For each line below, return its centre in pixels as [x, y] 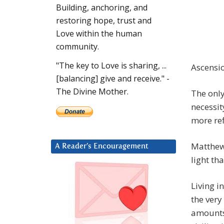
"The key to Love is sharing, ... [111, 66]
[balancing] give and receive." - [113, 79]
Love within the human [99, 34]
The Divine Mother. [92, 92]
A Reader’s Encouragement [102, 146]
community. [77, 47]
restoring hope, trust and [104, 21]
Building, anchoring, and [102, 8]
